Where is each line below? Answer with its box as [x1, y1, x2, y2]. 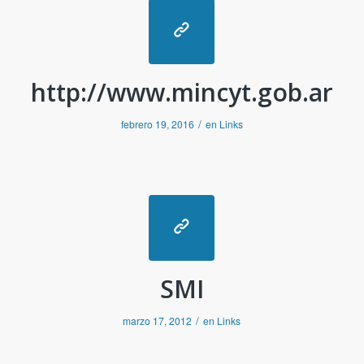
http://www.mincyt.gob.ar [30, 76, 333, 109]
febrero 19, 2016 [120, 117, 194, 131]
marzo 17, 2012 [123, 314, 193, 327]
